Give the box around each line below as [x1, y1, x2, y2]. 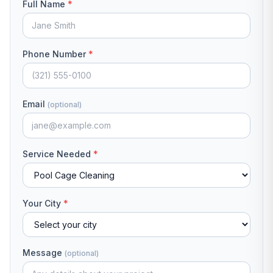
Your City [23, 198, 63, 208]
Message [23, 247, 65, 258]
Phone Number [23, 49, 88, 59]
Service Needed [23, 149, 93, 159]
